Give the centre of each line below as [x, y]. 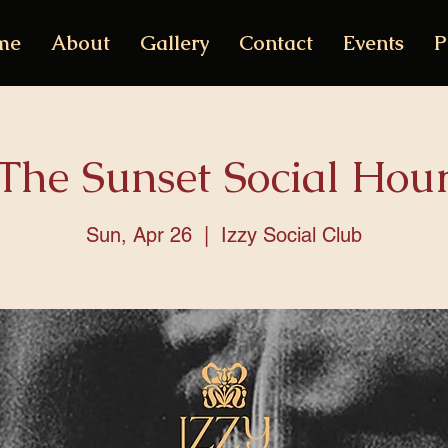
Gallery [174, 43]
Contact [275, 43]
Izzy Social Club [291, 234]
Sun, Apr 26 [139, 234]
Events [373, 43]
